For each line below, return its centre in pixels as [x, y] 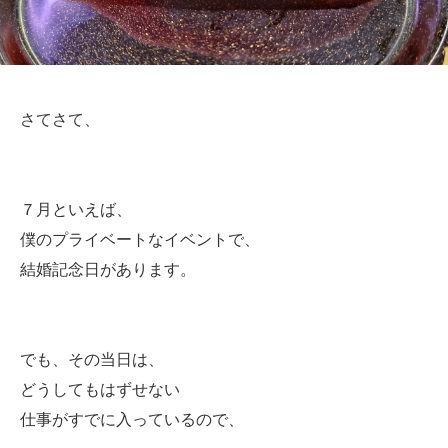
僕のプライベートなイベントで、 [140, 239]
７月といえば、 [76, 209]
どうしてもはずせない [100, 389]
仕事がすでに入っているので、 [132, 419]
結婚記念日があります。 [108, 269]
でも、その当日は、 [92, 359]
